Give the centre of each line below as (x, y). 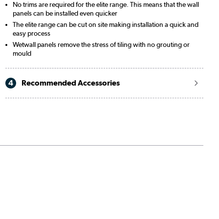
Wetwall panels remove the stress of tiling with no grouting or (101, 44)
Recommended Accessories (70, 83)
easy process (31, 33)
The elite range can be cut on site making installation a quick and (105, 24)
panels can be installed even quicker (65, 13)
